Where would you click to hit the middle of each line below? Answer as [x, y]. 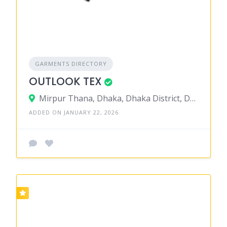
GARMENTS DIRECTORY [71, 64]
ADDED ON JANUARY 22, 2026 [74, 112]
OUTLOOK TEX [65, 81]
